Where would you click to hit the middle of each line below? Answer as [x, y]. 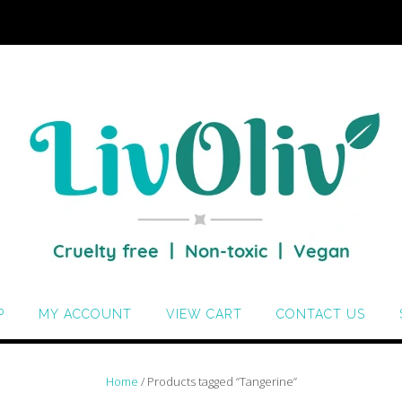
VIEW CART [204, 314]
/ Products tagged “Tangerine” [217, 381]
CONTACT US [320, 314]
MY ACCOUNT [85, 314]
